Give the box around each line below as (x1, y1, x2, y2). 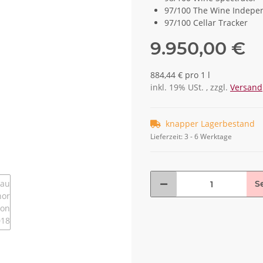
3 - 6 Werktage (184, 131, 232, 142)
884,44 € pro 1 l (150, 69, 210, 81)
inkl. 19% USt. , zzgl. (150, 82, 230, 93)
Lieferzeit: (150, 131, 184, 142)
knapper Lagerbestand (166, 118, 255, 130)
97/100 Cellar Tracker (164, 17, 248, 29)
